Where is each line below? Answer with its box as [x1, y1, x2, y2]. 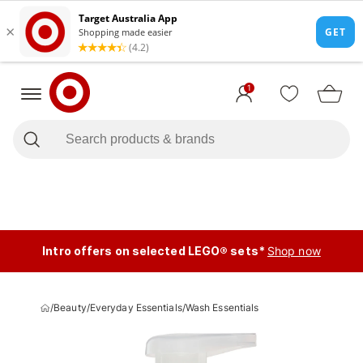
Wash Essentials [185, 301, 259, 314]
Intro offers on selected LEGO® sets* [42, 244, 265, 258]
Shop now [267, 244, 321, 258]
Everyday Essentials [89, 301, 182, 314]
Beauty [53, 301, 87, 314]
